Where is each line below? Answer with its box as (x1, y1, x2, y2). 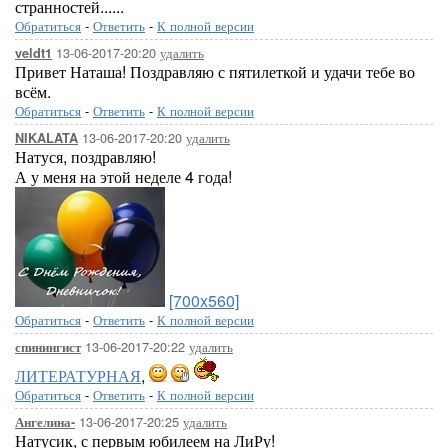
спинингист (15, 338, 81, 356)
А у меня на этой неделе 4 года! (15, 165, 232, 188)
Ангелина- (15, 413, 75, 431)
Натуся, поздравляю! (15, 145, 156, 168)
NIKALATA (15, 129, 78, 147)
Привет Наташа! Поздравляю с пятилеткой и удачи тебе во (15, 60, 415, 83)
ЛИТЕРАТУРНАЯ (15, 364, 141, 387)
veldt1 (15, 44, 52, 62)
